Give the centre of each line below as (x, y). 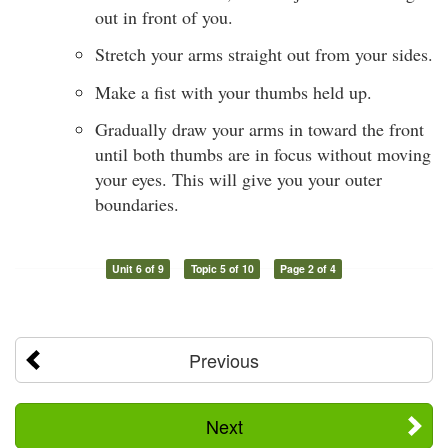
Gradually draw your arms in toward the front (259, 129)
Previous (224, 360)
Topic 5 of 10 (222, 269)
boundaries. (137, 204)
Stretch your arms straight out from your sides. (264, 54)
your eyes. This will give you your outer (238, 179)
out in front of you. (164, 16)
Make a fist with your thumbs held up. (233, 91)
